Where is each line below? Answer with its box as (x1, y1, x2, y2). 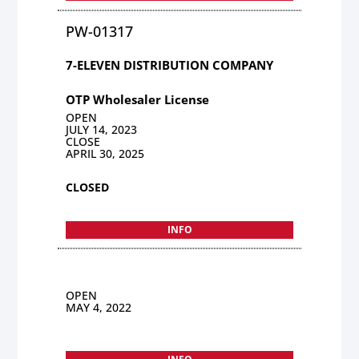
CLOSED (66, 179, 110, 195)
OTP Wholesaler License (66, 91, 210, 107)
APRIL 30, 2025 (66, 145, 145, 161)
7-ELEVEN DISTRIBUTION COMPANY (66, 56, 274, 73)
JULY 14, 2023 (66, 121, 138, 137)
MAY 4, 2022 (66, 299, 132, 315)
